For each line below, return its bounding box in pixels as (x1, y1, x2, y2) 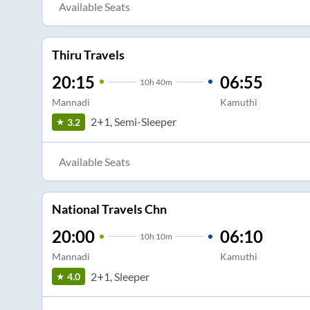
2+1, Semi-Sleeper (90, 115, 176, 129)
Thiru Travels (51, 46, 125, 62)
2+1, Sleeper (90, 269, 149, 283)
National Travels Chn (51, 201, 167, 217)
